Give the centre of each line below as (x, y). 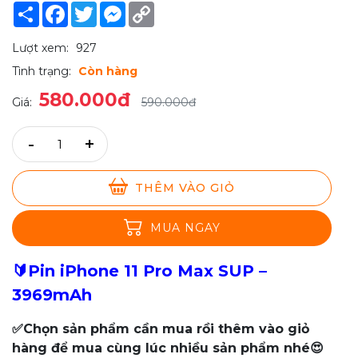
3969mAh (52, 295)
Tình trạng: (42, 72)
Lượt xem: (40, 48)
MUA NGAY (185, 228)
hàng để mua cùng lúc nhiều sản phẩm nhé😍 (168, 348)
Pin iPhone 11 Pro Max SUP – (147, 271)
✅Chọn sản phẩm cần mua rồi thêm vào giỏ (161, 329)
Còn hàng (108, 72)
